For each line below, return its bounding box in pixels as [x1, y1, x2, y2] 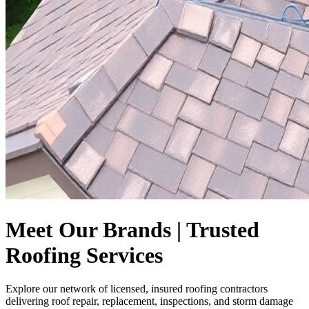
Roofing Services [6, 242, 163, 268]
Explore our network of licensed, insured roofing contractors [6, 283, 268, 295]
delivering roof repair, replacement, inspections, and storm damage [6, 295, 293, 308]
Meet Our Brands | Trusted [6, 217, 259, 242]
